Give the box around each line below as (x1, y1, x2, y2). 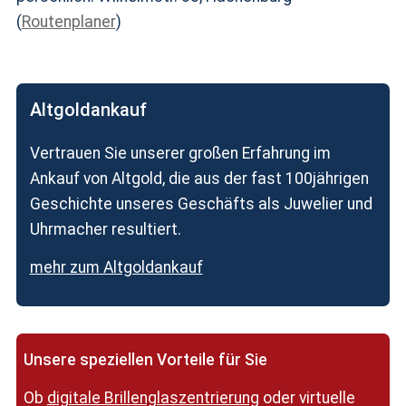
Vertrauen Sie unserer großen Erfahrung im (29, 144, 331, 162)
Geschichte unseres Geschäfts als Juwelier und (29, 195, 372, 213)
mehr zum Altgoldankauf (29, 258, 203, 276)
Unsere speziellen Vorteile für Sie (23, 351, 267, 369)
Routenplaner (21, 13, 116, 31)
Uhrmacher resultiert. (29, 220, 181, 238)
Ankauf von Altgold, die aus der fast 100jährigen (29, 169, 369, 188)
